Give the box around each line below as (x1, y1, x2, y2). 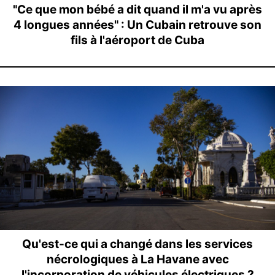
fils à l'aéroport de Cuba (71, 33, 204, 47)
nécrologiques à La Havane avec (46, 252, 229, 266)
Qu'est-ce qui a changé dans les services (22, 236, 253, 251)
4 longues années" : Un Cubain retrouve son (14, 17, 261, 32)
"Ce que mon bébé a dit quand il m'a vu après (13, 2, 262, 17)
